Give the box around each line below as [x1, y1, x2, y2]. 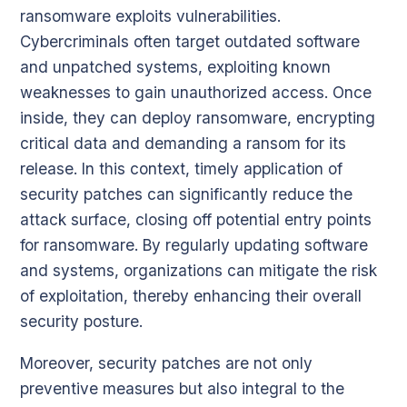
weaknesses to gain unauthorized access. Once [20, 82, 372, 102]
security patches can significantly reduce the [20, 184, 352, 203]
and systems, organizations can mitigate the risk [20, 260, 377, 280]
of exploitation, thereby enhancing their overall [20, 285, 362, 305]
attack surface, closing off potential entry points [20, 209, 372, 229]
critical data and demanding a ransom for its [20, 133, 346, 153]
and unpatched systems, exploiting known [20, 56, 331, 76]
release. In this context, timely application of [20, 158, 342, 178]
